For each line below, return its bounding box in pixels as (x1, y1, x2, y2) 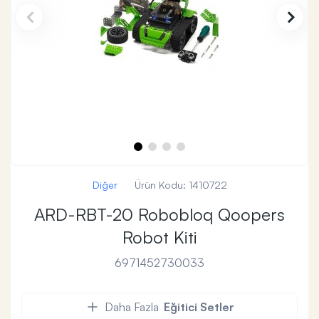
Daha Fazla (104, 299, 159, 314)
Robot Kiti (122, 226, 197, 248)
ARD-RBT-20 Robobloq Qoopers (34, 204, 285, 225)
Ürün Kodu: (134, 179, 186, 191)
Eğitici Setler (163, 299, 234, 314)
